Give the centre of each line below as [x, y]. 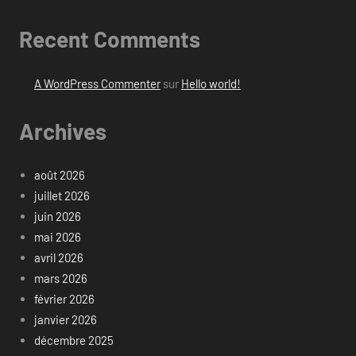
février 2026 [64, 299]
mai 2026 [57, 237]
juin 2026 [57, 217]
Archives [63, 131]
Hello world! [211, 83]
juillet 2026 [62, 196]
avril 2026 [58, 258]
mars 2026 [60, 279]
